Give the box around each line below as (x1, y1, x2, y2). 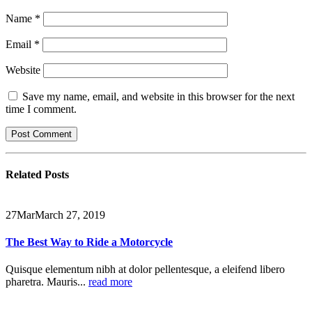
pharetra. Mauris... (6, 276, 88, 288)
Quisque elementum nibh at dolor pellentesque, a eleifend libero (6, 263, 285, 276)
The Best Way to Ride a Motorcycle (6, 235, 173, 248)
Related (6, 169, 45, 181)
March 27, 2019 (35, 208, 105, 221)
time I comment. (6, 102, 77, 115)
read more (88, 276, 132, 288)
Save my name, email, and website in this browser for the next (22, 90, 295, 102)
